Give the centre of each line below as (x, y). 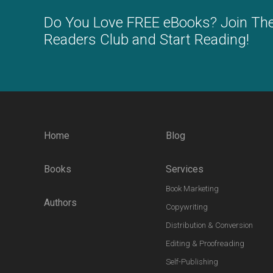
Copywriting (187, 207)
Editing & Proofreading (205, 243)
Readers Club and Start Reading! (147, 39)
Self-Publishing (192, 261)
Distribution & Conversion (209, 225)
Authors (60, 202)
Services (185, 169)
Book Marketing (192, 188)
